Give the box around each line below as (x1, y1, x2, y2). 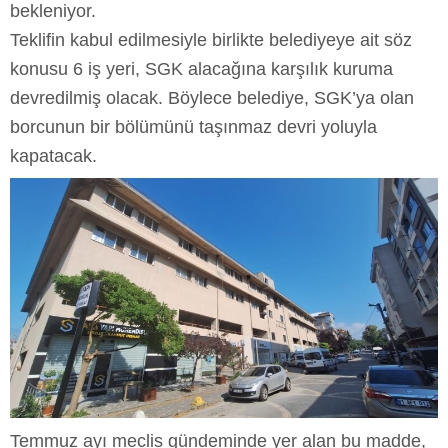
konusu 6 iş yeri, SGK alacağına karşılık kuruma (10, 58, 393, 79)
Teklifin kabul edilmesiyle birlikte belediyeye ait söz (10, 29, 412, 50)
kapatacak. (10, 145, 97, 166)
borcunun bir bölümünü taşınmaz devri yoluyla (10, 116, 377, 137)
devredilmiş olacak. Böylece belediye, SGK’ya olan (10, 87, 414, 108)
